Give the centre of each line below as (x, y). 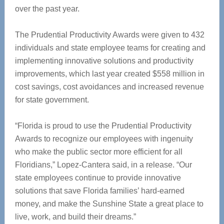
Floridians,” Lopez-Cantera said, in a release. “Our (103, 165)
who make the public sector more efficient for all (98, 152)
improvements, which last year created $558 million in (109, 74)
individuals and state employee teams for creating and (110, 48)
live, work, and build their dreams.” (75, 217)
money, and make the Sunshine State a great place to (109, 204)
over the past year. (47, 9)
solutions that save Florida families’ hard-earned (99, 191)
